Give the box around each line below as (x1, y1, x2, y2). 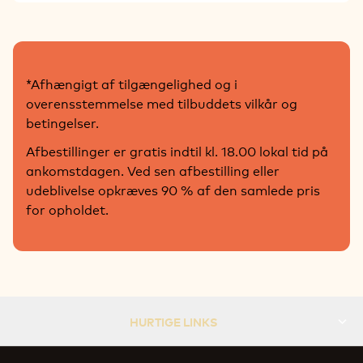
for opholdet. (26, 199, 109, 218)
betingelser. (26, 112, 99, 131)
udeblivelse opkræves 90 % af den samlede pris (26, 179, 320, 199)
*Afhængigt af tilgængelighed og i (26, 73, 237, 92)
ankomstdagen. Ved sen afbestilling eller (26, 160, 280, 179)
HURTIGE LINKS (130, 314, 218, 330)
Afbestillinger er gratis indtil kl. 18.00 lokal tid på (26, 140, 328, 160)
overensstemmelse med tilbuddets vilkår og (26, 92, 297, 112)
